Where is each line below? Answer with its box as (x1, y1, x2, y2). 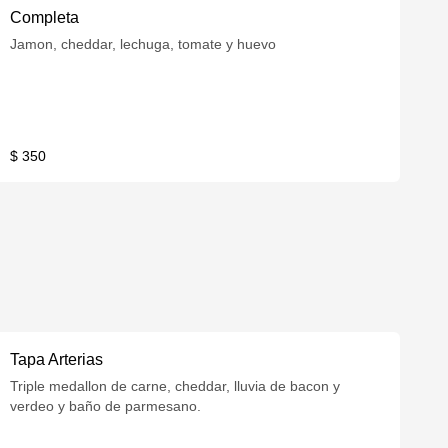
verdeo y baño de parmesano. (10, 398, 202, 414)
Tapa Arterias (10, 351, 104, 368)
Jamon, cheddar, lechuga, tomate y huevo (10, 36, 277, 52)
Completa (10, 9, 80, 26)
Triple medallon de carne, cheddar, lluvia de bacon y (10, 378, 341, 394)
